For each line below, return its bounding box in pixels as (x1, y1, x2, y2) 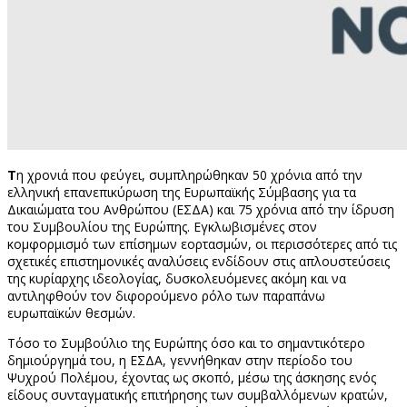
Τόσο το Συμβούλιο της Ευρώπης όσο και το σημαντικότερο (7, 333, 365, 352)
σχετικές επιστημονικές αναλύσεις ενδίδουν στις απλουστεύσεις (7, 252, 390, 270)
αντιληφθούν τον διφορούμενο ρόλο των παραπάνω (7, 286, 325, 304)
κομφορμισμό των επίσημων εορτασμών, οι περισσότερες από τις (7, 234, 397, 253)
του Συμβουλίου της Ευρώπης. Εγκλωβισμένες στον (7, 217, 317, 235)
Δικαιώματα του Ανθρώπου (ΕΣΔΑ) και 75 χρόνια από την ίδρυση (7, 200, 394, 218)
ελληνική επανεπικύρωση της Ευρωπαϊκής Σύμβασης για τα (7, 183, 356, 201)
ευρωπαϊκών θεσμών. (7, 303, 135, 322)
